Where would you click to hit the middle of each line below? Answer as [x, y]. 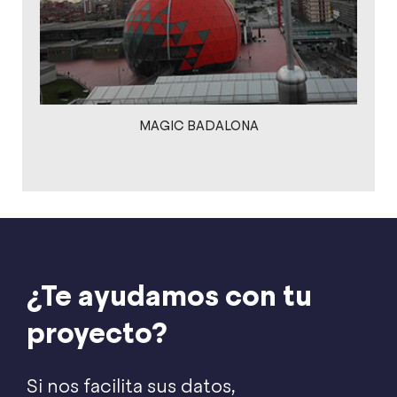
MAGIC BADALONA [198, 125]
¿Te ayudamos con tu [169, 296]
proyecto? [97, 333]
